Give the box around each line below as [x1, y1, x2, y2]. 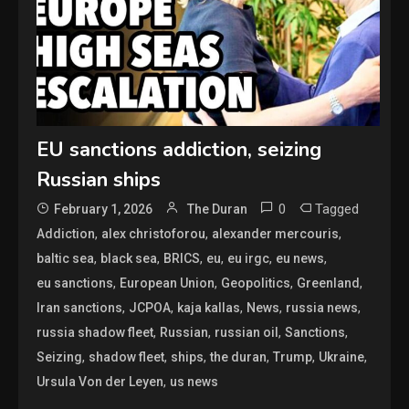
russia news [286, 299, 359, 315]
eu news [276, 250, 325, 266]
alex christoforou [101, 225, 206, 241]
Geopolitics [221, 275, 291, 290]
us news [170, 373, 219, 389]
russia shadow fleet [37, 324, 154, 340]
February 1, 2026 [54, 201, 153, 216]
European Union [120, 275, 215, 290]
